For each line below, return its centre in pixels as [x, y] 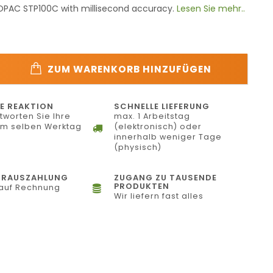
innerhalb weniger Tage [168, 137]
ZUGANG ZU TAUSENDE [166, 178]
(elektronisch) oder [158, 126]
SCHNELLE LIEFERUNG [162, 106]
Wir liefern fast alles [159, 196]
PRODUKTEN [142, 186]
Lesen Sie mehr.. [211, 9]
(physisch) [138, 147]
